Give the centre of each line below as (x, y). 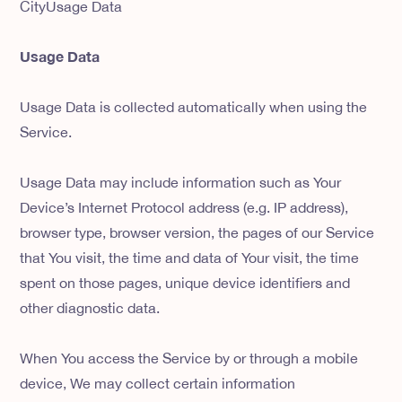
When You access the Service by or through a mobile (189, 358)
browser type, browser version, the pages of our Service (197, 233)
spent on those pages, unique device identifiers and (185, 283)
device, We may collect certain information (158, 384)
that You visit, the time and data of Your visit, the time (190, 258)
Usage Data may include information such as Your (181, 183)
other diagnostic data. (90, 308)
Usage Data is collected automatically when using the (194, 107)
